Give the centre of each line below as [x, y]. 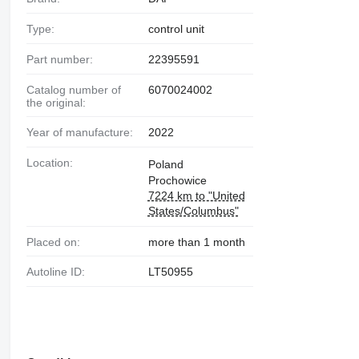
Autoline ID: [59, 272]
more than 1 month [196, 242]
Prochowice [177, 180]
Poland [165, 164]
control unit [176, 29]
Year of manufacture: [83, 132]
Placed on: [56, 242]
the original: [56, 102]
